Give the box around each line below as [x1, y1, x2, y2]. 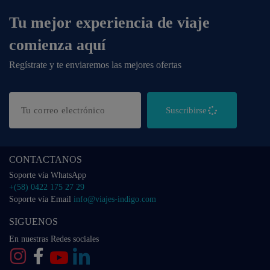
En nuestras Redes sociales [9, 234, 99, 244]
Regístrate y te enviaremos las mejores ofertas [9, 60, 181, 71]
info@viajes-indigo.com [74, 195, 156, 204]
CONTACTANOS [9, 154, 82, 165]
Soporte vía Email [9, 195, 74, 204]
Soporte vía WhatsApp [9, 171, 86, 180]
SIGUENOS [9, 216, 58, 227]
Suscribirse [166, 105, 207, 116]
